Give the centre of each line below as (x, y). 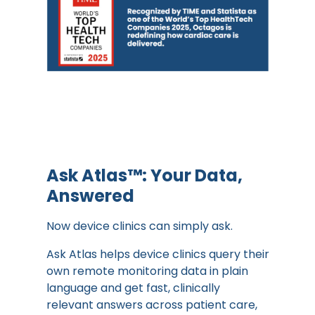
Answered (90, 196)
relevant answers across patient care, (152, 305)
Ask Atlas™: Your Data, (144, 175)
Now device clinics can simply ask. (139, 226)
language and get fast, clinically (133, 288)
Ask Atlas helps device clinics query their (157, 254)
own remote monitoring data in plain (147, 271)
